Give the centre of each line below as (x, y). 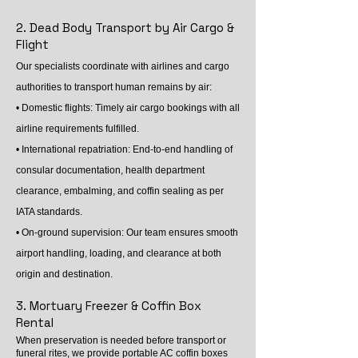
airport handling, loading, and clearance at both (119, 253)
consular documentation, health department (110, 170)
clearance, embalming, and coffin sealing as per (120, 191)
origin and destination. (64, 274)
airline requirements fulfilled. (78, 129)
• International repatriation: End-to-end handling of (124, 149)
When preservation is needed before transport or (121, 340)
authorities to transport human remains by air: (114, 87)
